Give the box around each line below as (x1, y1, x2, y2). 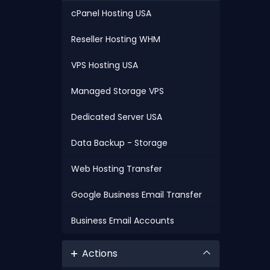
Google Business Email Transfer (71, 189, 202, 201)
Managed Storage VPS (71, 85, 164, 97)
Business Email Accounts (71, 215, 174, 227)
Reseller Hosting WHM (71, 33, 160, 45)
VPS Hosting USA (71, 59, 138, 71)
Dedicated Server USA (71, 111, 162, 123)
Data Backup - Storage (71, 137, 168, 149)
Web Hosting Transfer (71, 163, 162, 175)
